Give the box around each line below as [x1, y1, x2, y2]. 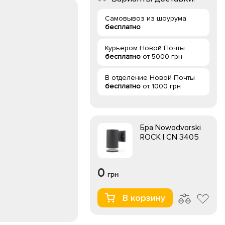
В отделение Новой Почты [105, 73, 195, 82]
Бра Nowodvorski [140, 123, 201, 133]
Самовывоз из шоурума [105, 14, 186, 23]
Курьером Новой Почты [105, 44, 185, 52]
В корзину [123, 192, 165, 203]
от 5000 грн [141, 52, 182, 61]
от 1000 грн [141, 82, 181, 90]
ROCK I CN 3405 [140, 132, 199, 142]
